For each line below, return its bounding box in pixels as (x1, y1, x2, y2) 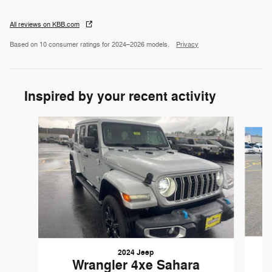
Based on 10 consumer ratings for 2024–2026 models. (10, 41, 171, 49)
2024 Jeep (118, 248, 154, 258)
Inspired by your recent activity (24, 88, 216, 106)
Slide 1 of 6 (9, 117, 52, 128)
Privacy (176, 41, 199, 49)
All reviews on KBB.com (10, 21, 80, 29)
